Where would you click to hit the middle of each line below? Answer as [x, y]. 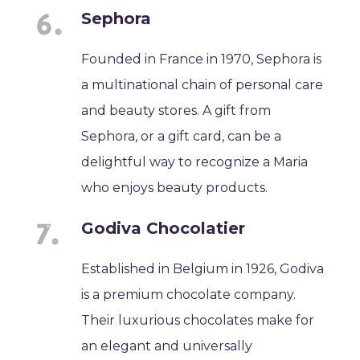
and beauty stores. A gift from [176, 110]
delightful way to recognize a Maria [195, 162]
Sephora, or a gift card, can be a [182, 136]
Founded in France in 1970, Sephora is [202, 59]
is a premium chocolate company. [189, 294]
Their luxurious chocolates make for [198, 320]
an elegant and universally [167, 346]
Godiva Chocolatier [164, 228]
